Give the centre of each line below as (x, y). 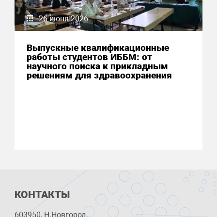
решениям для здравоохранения (99, 75)
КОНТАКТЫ (42, 194)
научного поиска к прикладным (97, 66)
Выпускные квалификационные (98, 47)
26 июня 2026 (63, 18)
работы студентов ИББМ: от (89, 57)
